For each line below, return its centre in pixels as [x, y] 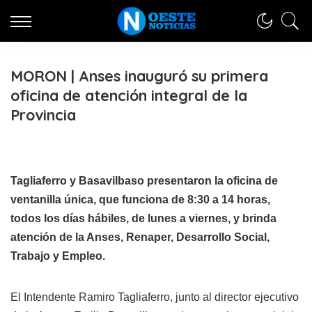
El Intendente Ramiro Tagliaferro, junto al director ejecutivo [155, 297]
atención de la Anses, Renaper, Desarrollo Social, [140, 237]
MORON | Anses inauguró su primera [139, 76]
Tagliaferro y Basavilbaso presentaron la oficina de [144, 181]
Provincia [43, 115]
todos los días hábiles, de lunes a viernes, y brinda [143, 218]
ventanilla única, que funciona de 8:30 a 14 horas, [140, 200]
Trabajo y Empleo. [58, 256]
